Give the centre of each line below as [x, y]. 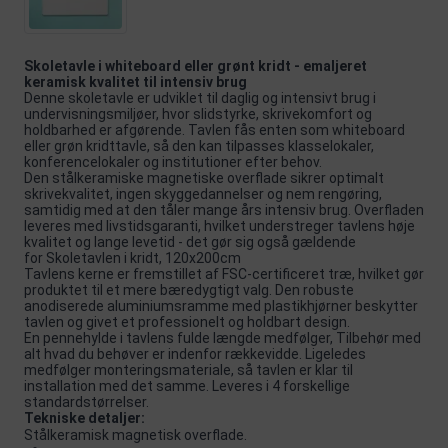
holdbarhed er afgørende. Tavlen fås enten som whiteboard [214, 129]
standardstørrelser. [86, 401]
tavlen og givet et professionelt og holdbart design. [187, 321]
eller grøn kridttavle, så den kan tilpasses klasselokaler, [199, 145]
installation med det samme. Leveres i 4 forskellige [187, 385]
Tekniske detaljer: [84, 417]
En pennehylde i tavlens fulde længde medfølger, [180, 337]
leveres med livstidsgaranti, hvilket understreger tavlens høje [219, 225]
